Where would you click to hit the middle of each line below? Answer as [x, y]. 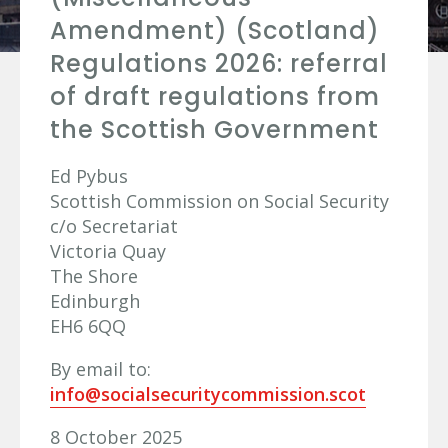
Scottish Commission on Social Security [219, 201]
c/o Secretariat [114, 226]
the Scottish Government [214, 129]
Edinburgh [95, 301]
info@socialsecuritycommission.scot [208, 394]
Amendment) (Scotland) [215, 30]
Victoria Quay [108, 251]
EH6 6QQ [88, 326]
